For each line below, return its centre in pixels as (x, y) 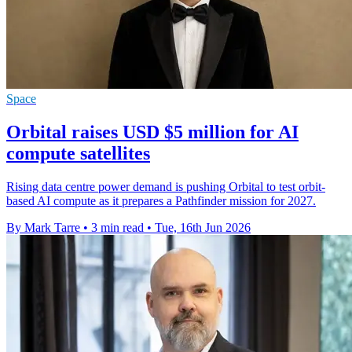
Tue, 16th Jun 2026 (203, 227)
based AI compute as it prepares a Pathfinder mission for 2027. (161, 200)
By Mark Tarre (43, 227)
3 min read (117, 227)
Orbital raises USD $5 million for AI (152, 132)
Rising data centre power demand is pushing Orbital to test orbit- (166, 186)
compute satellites (78, 153)
